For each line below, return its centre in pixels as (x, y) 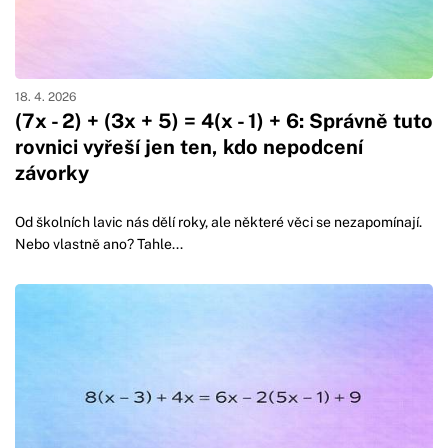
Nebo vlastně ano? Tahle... (99, 243)
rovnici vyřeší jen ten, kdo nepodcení (189, 147)
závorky (52, 173)
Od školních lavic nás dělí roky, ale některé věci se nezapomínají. (218, 221)
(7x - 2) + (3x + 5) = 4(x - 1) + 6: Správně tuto (224, 121)
